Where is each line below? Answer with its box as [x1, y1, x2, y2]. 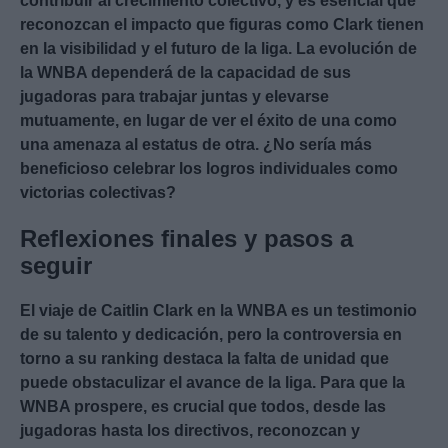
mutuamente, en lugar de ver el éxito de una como [20, 112, 397, 130]
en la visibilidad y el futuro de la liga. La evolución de [20, 40, 417, 58]
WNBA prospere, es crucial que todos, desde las [20, 398, 386, 416]
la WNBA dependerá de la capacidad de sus [20, 64, 351, 82]
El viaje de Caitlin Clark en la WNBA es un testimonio [20, 302, 417, 320]
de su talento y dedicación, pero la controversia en [20, 326, 402, 344]
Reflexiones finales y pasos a [20, 225, 353, 253]
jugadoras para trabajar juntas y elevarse [20, 88, 329, 106]
